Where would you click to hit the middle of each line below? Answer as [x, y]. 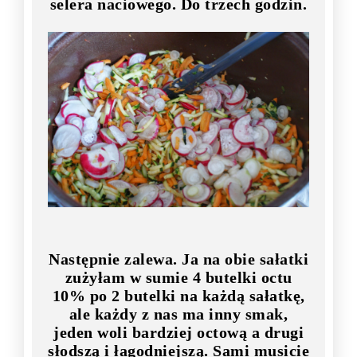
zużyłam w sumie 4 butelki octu [178, 277]
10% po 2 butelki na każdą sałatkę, [178, 295]
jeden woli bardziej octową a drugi [178, 332]
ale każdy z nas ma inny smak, [178, 314]
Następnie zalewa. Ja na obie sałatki [178, 259]
